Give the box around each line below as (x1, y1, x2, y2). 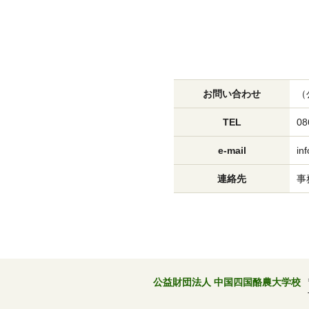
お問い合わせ (203, 88, 261, 99)
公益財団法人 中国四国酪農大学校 (153, 277, 301, 288)
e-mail (217, 145, 246, 156)
